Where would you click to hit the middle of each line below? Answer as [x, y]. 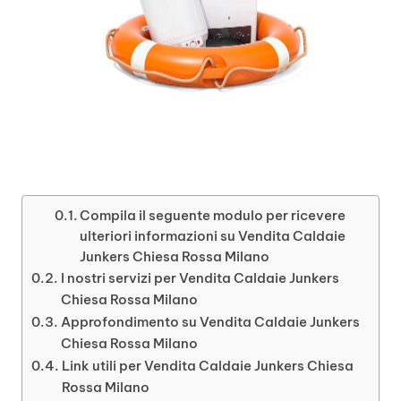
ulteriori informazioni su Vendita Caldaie [213, 235]
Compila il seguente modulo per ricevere [213, 215]
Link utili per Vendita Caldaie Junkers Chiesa [208, 365]
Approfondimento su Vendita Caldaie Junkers [211, 321]
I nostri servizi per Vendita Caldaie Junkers [200, 277]
